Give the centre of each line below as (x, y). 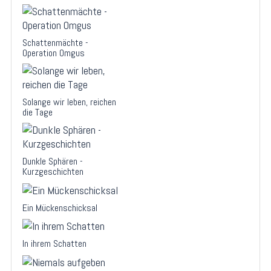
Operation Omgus (54, 53)
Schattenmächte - (55, 42)
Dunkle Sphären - (53, 161)
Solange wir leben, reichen (69, 102)
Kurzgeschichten (53, 171)
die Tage (38, 112)
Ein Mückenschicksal (60, 207)
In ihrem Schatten (54, 244)
